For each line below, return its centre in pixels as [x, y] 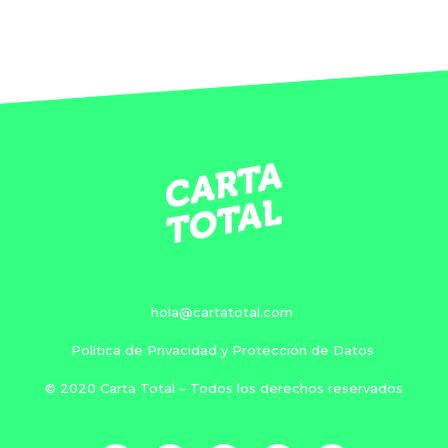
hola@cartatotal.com [222, 312]
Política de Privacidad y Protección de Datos [222, 350]
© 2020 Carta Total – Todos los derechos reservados [224, 388]
